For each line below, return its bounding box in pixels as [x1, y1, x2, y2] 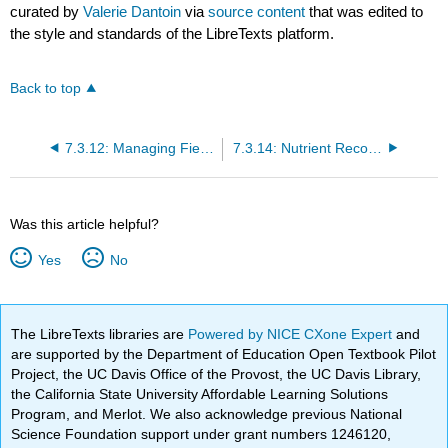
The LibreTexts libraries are [11, 325, 189, 342]
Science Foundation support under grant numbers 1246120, [11, 425, 392, 442]
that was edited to [305, 3, 424, 21]
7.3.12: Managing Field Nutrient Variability [199, 140, 214, 156]
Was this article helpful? [10, 215, 160, 232]
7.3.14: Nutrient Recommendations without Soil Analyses [367, 140, 382, 156]
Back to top [10, 80, 82, 96]
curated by [10, 3, 84, 21]
